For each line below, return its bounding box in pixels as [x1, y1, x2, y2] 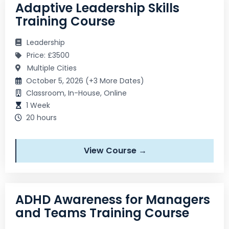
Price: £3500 [27, 50, 70, 60]
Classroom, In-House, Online [26, 87, 127, 98]
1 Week [26, 100, 50, 110]
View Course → [83, 144, 147, 156]
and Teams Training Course [15, 204, 189, 221]
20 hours [26, 112, 57, 123]
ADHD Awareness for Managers [15, 191, 210, 208]
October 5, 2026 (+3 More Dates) [26, 75, 144, 86]
